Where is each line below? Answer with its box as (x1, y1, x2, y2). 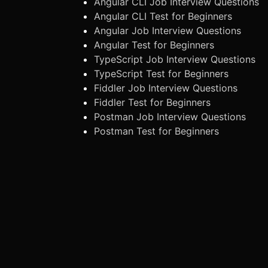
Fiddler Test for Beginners (94, 96, 211, 108)
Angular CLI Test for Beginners (94, 10, 232, 22)
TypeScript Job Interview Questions (94, 53, 255, 65)
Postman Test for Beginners (94, 124, 219, 137)
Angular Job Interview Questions (94, 24, 241, 36)
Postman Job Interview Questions (94, 110, 246, 123)
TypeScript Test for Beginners (94, 67, 229, 80)
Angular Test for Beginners (94, 38, 214, 51)
